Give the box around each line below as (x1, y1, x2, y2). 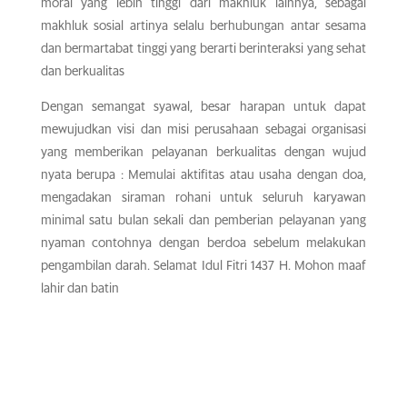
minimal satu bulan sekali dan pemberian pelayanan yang (40, 214, 367, 227)
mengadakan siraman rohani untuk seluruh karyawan (40, 192, 367, 204)
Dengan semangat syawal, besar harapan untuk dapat (40, 101, 367, 114)
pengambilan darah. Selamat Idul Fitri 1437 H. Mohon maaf (40, 260, 367, 273)
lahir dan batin (40, 283, 119, 295)
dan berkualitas (40, 65, 124, 78)
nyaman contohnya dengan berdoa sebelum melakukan (40, 237, 367, 250)
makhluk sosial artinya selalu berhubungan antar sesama (40, 20, 367, 33)
